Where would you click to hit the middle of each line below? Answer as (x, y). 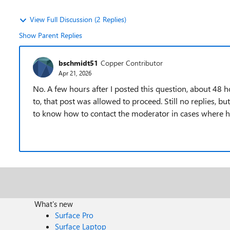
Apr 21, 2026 (75, 73)
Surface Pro (74, 215)
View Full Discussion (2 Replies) (78, 19)
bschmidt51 (78, 63)
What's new (54, 204)
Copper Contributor (132, 63)
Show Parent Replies (51, 35)
